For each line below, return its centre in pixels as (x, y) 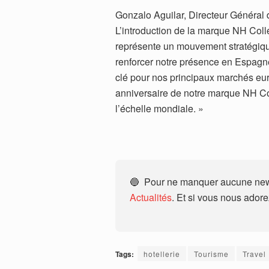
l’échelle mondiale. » (164, 109)
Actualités (151, 198)
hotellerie (162, 254)
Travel (254, 254)
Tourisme (211, 254)
